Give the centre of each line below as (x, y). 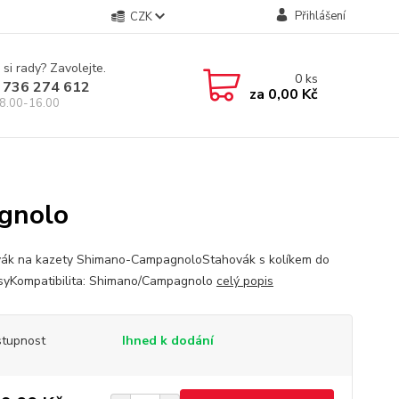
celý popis (244, 281)
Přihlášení (320, 16)
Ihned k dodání (167, 341)
